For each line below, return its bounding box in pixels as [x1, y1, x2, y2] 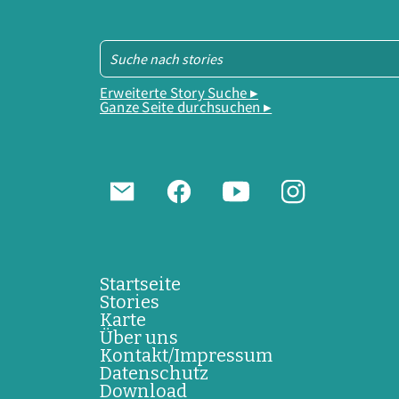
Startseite [100, 273, 181, 296]
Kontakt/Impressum [100, 345, 273, 367]
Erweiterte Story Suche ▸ [100, 84, 258, 103]
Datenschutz [100, 362, 208, 385]
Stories [100, 291, 159, 313]
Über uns [100, 327, 178, 349]
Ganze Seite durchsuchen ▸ [100, 98, 273, 118]
